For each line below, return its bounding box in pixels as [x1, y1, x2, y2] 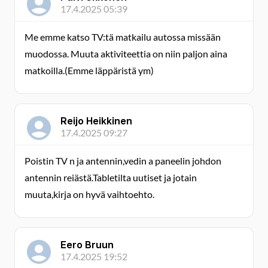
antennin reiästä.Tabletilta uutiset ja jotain [25, 172, 197, 183]
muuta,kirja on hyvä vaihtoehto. [25, 188, 154, 200]
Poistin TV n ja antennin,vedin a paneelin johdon [25, 155, 221, 166]
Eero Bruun [60, 239, 114, 251]
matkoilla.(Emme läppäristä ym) [25, 65, 154, 76]
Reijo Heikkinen [60, 115, 132, 127]
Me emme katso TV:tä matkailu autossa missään [25, 31, 221, 42]
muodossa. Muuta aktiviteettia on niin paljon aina [25, 48, 227, 59]
